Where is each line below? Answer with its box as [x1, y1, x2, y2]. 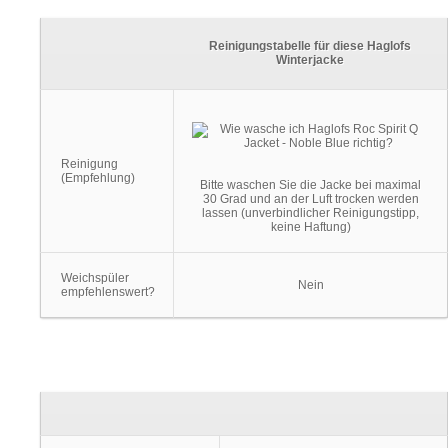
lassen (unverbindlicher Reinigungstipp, [202, 206, 419, 220]
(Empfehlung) [61, 171, 135, 185]
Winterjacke [276, 53, 344, 67]
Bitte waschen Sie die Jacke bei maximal [200, 178, 421, 192]
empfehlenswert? [61, 285, 155, 299]
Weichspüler [61, 271, 129, 285]
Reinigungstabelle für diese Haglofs [209, 39, 411, 53]
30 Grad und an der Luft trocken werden [202, 192, 419, 206]
